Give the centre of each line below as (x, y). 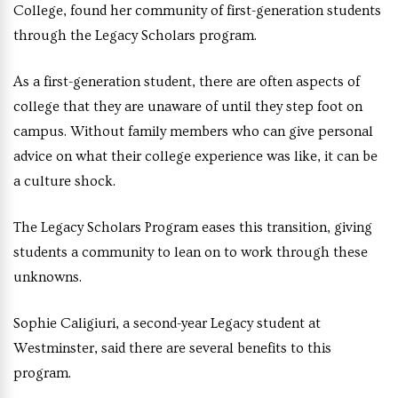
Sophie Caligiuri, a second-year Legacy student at (167, 323)
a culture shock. (66, 181)
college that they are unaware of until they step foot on (188, 106)
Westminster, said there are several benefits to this (172, 348)
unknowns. (49, 277)
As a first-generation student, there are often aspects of (187, 81)
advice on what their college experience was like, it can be (195, 156)
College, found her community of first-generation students (197, 10)
